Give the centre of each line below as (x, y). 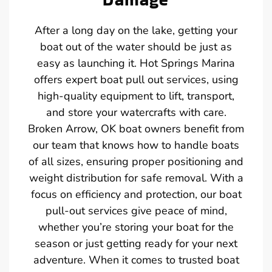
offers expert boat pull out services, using (136, 79)
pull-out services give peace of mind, (136, 210)
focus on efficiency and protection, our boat (136, 194)
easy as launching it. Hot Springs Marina (136, 63)
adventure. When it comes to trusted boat (136, 260)
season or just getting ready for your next (136, 243)
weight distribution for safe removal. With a (136, 178)
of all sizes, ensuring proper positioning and (136, 161)
